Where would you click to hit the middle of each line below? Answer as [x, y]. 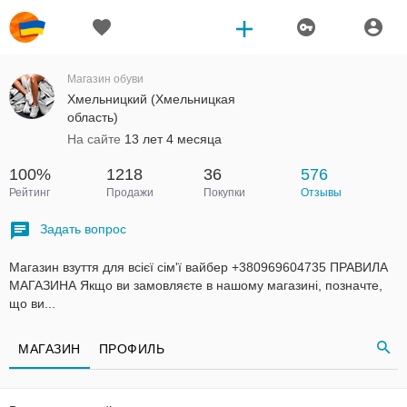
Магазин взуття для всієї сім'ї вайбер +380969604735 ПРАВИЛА [199, 267]
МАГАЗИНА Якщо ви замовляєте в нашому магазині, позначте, [196, 285]
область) [93, 117]
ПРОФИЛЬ [131, 348]
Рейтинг [30, 193]
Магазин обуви [105, 79]
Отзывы [321, 193]
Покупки [224, 193]
